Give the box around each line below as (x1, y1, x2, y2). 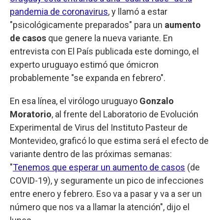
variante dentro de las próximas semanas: (10, 149, 172, 160)
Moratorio (10, 109, 52, 120)
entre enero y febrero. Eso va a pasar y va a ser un (10, 189, 202, 199)
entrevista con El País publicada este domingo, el (10, 46, 199, 57)
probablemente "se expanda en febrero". (10, 73, 165, 83)
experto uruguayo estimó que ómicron (10, 59, 159, 70)
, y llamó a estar (108, 6, 167, 17)
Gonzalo (139, 96, 174, 107)
